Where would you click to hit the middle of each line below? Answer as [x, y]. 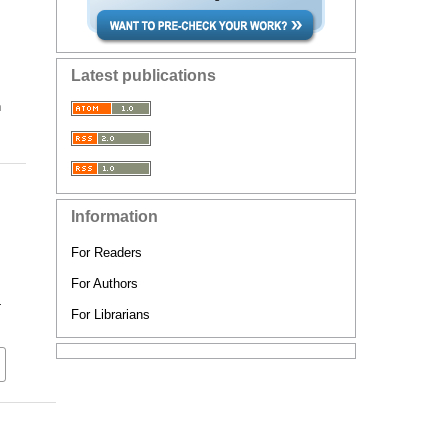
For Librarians [110, 314]
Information [114, 216]
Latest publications [143, 75]
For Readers [106, 252]
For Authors [104, 283]
